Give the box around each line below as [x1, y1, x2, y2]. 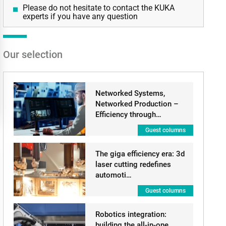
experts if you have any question [22, 12, 138, 21]
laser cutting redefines [95, 160, 171, 169]
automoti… [95, 171, 132, 180]
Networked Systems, [95, 89, 165, 98]
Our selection [3, 48, 63, 61]
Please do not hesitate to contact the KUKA [22, 3, 175, 13]
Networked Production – [95, 99, 179, 108]
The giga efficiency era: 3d [95, 149, 185, 158]
